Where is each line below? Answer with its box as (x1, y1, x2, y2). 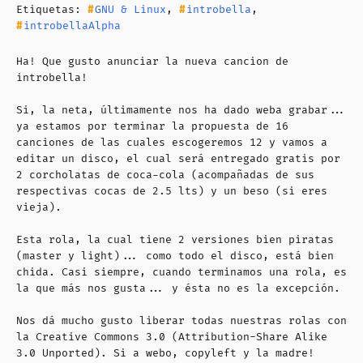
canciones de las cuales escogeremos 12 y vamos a (16, 135, 327, 149)
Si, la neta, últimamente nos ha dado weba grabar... (16, 103, 347, 117)
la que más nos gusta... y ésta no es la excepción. (16, 281, 340, 295)
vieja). (16, 200, 62, 214)
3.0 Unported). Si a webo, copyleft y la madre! (16, 346, 314, 360)
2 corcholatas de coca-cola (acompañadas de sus (16, 168, 314, 181)
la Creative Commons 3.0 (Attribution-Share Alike (16, 330, 327, 344)
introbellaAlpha (23, 19, 121, 32)
